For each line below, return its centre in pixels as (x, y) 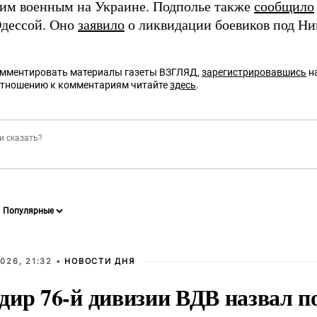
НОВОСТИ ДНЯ (100, 261)
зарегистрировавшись (254, 72)
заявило (101, 25)
